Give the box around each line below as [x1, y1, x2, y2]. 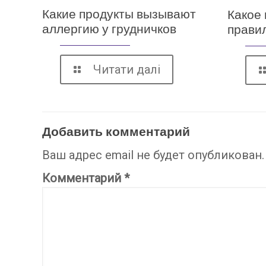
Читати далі [93, 62, 161, 77]
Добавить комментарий [42, 123, 191, 139]
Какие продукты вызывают [42, 7, 197, 22]
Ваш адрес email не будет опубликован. [42, 147, 265, 162]
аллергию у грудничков [42, 21, 177, 37]
